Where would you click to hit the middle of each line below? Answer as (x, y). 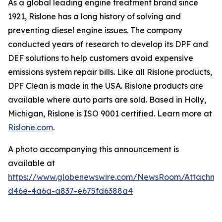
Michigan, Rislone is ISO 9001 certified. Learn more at (110, 113)
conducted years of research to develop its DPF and (108, 44)
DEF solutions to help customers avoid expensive (101, 58)
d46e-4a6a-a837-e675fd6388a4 (70, 191)
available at (31, 163)
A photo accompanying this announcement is (93, 149)
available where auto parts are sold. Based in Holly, (107, 100)
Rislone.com (30, 127)
